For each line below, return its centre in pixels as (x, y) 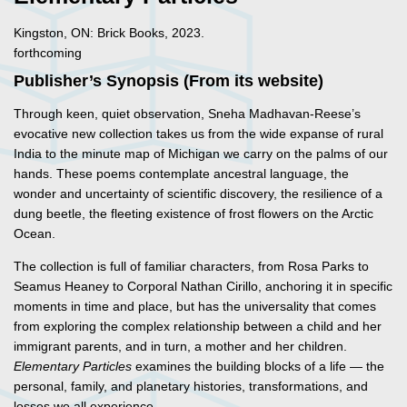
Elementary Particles (73, 367)
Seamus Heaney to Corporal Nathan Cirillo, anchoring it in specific (203, 287)
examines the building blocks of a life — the (258, 367)
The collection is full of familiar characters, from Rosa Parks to (191, 267)
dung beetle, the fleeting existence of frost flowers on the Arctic (194, 214)
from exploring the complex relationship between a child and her (198, 327)
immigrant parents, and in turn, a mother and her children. (180, 347)
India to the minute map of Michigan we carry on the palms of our (201, 154)
